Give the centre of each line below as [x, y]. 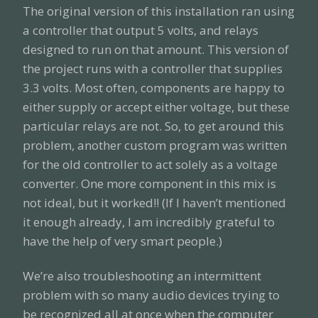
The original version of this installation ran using [159, 11]
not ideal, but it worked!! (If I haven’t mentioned [154, 202]
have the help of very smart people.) [122, 241]
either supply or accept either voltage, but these [156, 106]
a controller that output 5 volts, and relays [141, 30]
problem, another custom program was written [155, 145]
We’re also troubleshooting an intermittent [142, 275]
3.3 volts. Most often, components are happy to [154, 87]
